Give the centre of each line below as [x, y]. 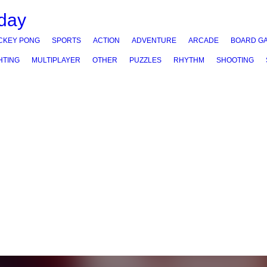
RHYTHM [189, 60]
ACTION [106, 41]
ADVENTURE [154, 41]
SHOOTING [235, 60]
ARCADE [204, 41]
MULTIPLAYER [56, 60]
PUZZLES [145, 60]
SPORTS [66, 41]
